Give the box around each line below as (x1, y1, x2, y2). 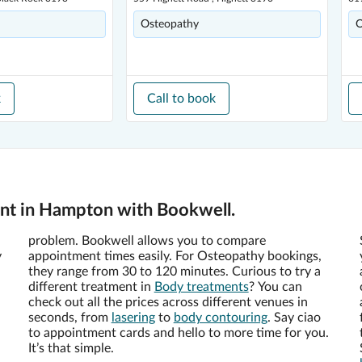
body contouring (173, 311, 267, 324)
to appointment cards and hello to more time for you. (27, 326, 329, 339)
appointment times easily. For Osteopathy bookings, (27, 250, 322, 263)
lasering (111, 311, 155, 324)
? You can (248, 280, 302, 293)
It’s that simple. (27, 342, 114, 355)
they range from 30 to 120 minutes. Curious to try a (27, 265, 321, 278)
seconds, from (27, 311, 112, 324)
